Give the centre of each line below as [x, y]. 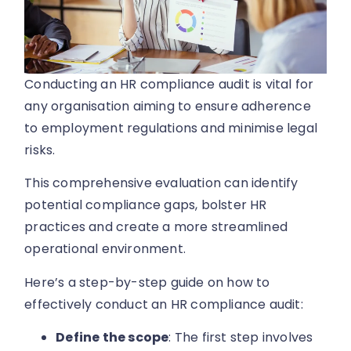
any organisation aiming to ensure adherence [168, 106]
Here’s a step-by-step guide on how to [147, 282]
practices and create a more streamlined [156, 227]
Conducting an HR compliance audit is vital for [169, 84]
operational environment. [105, 249]
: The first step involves [241, 338]
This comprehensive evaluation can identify [161, 183]
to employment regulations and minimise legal [171, 128]
